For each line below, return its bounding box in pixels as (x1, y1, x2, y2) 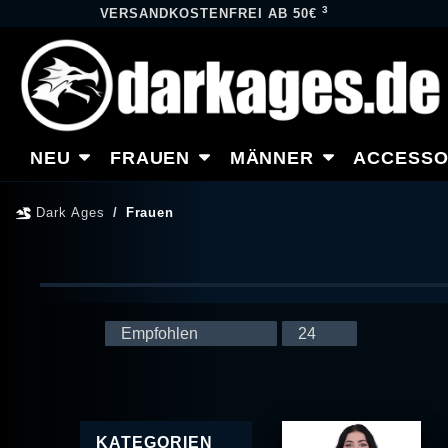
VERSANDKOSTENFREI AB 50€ (99, 6, 322, 21)
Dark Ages (31, 205, 105, 220)
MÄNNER (229, 147, 315, 168)
